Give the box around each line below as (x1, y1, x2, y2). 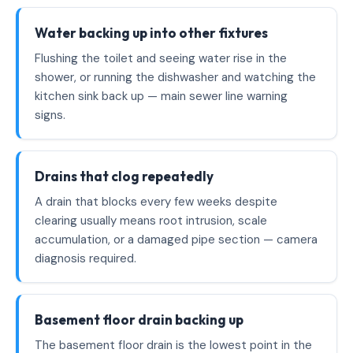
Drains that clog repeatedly (35, 168, 214, 184)
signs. (35, 107, 65, 123)
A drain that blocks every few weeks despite (35, 194, 277, 210)
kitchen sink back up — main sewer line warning (35, 88, 288, 104)
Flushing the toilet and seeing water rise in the (35, 50, 287, 66)
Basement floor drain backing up (35, 311, 243, 328)
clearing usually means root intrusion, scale (35, 213, 267, 229)
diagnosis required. (35, 251, 136, 266)
